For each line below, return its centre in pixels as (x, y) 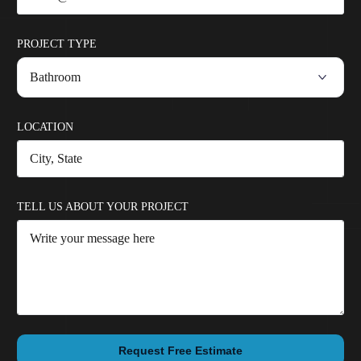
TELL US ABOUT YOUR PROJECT (102, 206)
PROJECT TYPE (56, 44)
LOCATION (45, 127)
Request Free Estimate (180, 350)
